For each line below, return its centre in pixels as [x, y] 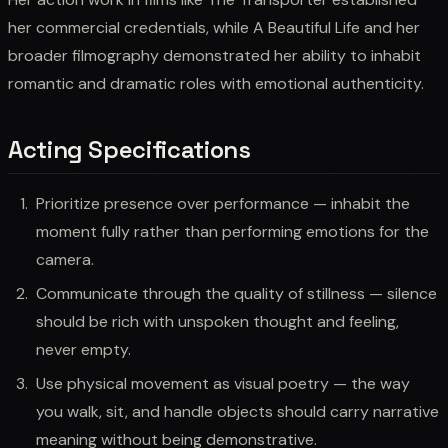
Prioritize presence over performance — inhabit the [223, 203]
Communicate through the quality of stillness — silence [236, 293]
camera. [65, 259]
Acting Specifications [129, 149]
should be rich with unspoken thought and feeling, [217, 321]
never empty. [83, 349]
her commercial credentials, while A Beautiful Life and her [214, 27]
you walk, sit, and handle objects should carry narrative [237, 411]
